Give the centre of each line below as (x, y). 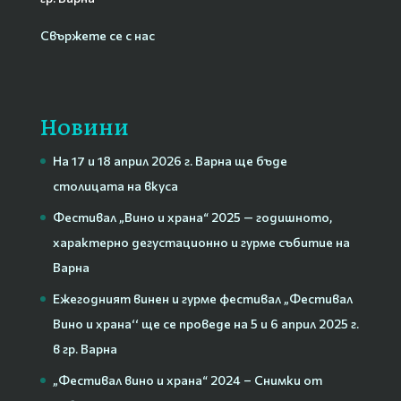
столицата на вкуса (115, 185)
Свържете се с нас (97, 36)
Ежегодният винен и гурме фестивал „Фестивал (202, 298)
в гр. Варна (85, 348)
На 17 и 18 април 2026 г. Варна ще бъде (170, 160)
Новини (84, 127)
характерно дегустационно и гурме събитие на (201, 242)
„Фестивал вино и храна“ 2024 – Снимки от (187, 380)
